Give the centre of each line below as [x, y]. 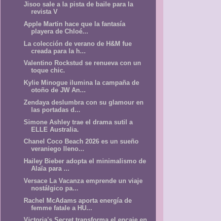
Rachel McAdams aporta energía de [78, 200]
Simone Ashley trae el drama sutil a [78, 122]
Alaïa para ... [51, 169]
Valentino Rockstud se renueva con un [83, 63]
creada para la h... [59, 51]
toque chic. [48, 71]
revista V [45, 12]
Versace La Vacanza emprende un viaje [83, 181]
